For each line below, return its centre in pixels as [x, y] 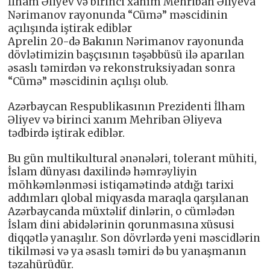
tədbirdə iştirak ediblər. [67, 133]
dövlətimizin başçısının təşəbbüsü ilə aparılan [127, 55]
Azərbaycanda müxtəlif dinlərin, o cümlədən [122, 211]
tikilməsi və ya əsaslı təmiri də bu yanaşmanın [127, 251]
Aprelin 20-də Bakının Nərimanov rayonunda [126, 41]
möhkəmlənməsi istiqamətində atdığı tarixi [121, 185]
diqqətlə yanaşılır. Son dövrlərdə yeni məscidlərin [134, 238]
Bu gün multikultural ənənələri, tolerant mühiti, [133, 158]
